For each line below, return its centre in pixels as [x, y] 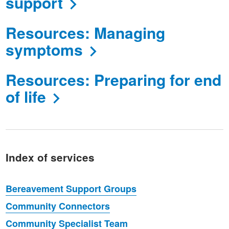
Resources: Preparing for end [113, 80]
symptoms [44, 50]
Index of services [50, 157]
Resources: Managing [85, 33]
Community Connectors [58, 206]
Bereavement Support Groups [71, 188]
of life [26, 97]
